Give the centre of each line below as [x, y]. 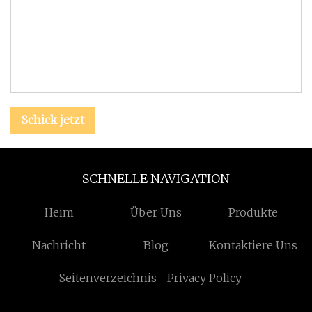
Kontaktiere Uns [253, 245]
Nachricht [59, 245]
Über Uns [156, 213]
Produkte [253, 213]
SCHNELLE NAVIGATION [156, 179]
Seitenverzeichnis [108, 278]
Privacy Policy [205, 278]
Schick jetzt [53, 120]
